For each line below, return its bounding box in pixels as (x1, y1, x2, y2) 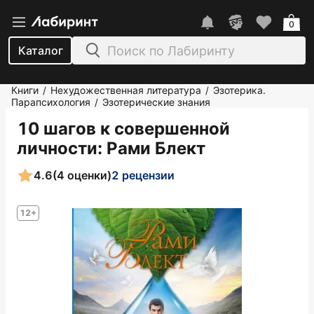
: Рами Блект (97, 138, 205, 158)
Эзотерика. (213, 84, 266, 96)
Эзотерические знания (102, 96, 210, 108)
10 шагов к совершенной (17, 118, 230, 139)
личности (17, 138, 97, 158)
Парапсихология (11, 96, 90, 108)
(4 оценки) (53, 168, 111, 182)
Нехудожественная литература (50, 84, 201, 96)
